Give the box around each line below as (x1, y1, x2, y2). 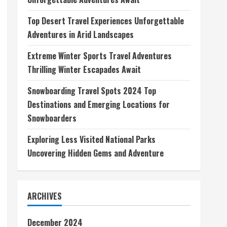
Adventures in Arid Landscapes (27, 28, 134, 41)
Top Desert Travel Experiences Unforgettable (27, 15, 184, 27)
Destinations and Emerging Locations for (27, 98, 170, 110)
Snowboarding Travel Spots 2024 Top (27, 85, 156, 97)
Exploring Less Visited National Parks (27, 133, 156, 145)
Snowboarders (27, 112, 77, 124)
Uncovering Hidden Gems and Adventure (27, 147, 164, 159)
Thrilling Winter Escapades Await (27, 63, 141, 75)
